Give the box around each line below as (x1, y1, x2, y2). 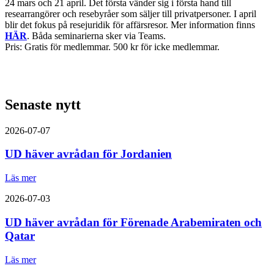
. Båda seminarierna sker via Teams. (27, 30, 166, 41)
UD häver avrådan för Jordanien (5, 147, 172, 161)
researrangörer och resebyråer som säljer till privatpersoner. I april (5, 8, 256, 19)
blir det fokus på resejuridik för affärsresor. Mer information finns (5, 19, 255, 30)
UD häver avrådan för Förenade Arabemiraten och (5, 215, 262, 229)
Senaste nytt (5, 96, 81, 113)
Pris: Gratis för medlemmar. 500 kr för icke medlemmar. (5, 41, 220, 52)
